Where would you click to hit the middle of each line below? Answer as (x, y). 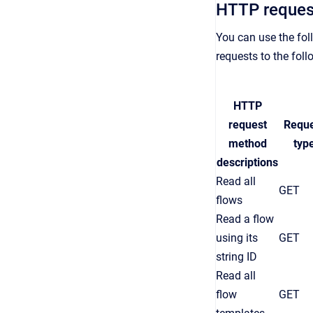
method (247, 144)
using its (237, 238)
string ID (236, 257)
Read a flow (245, 219)
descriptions (247, 162)
